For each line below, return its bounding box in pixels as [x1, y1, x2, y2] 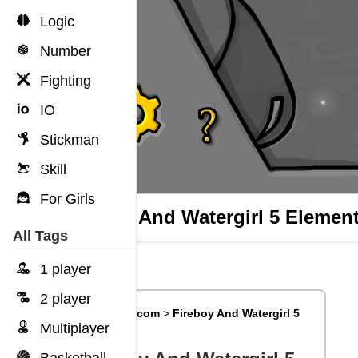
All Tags [13, 228, 68, 244]
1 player [36, 261, 91, 277]
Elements [71, 320, 122, 332]
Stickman [36, 132, 99, 148]
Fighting [36, 73, 91, 89]
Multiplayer [36, 320, 109, 336]
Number [36, 43, 91, 59]
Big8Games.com [71, 307, 161, 320]
